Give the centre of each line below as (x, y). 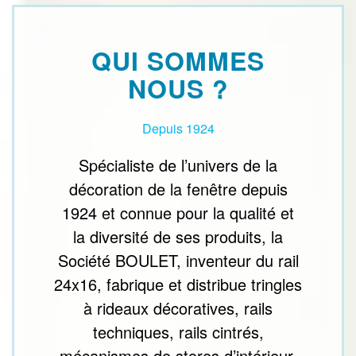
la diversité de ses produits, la (178, 237)
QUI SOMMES (178, 61)
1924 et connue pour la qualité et (178, 213)
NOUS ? (178, 89)
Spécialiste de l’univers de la (178, 165)
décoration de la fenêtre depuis (178, 189)
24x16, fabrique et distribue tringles (178, 284)
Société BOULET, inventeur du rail (178, 261)
